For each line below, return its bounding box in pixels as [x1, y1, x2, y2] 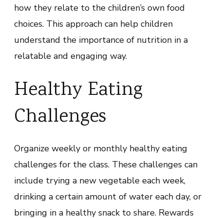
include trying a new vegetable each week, [14, 175, 185, 187]
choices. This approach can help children [14, 18, 173, 30]
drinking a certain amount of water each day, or [14, 191, 201, 203]
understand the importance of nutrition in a [14, 34, 188, 46]
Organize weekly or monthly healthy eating [14, 143, 187, 155]
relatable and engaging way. [14, 50, 127, 62]
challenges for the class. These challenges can [14, 159, 198, 171]
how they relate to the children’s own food [14, 2, 185, 14]
